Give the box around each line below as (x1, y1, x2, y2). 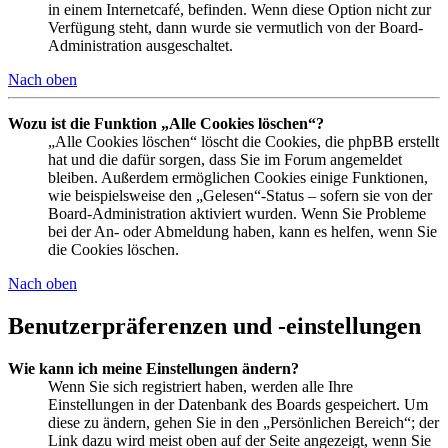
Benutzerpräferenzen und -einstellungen (8, 313, 421, 339)
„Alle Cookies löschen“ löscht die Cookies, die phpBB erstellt (48, 133, 439, 151)
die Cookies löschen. (48, 241, 179, 259)
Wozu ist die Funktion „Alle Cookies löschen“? (8, 115, 324, 133)
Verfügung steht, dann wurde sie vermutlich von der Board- (48, 19, 423, 37)
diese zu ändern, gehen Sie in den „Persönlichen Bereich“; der (48, 413, 439, 431)
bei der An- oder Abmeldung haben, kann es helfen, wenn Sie (48, 223, 437, 241)
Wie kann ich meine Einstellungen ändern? (8, 359, 299, 377)
